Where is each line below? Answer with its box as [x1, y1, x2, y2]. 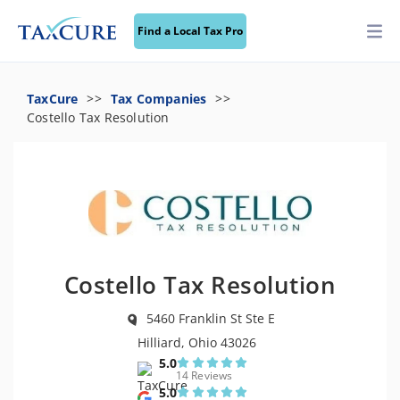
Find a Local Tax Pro [137, 23, 243, 38]
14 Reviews [175, 368, 233, 383]
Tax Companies [110, 90, 207, 107]
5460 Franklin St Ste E [146, 309, 275, 327]
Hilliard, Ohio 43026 [137, 334, 256, 351]
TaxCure [27, 90, 79, 107]
